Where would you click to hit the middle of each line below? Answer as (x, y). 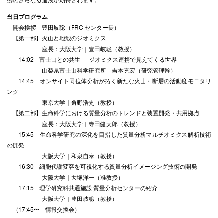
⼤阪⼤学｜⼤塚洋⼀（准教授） (65, 177)
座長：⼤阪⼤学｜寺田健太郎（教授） (74, 123)
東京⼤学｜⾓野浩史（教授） (62, 102)
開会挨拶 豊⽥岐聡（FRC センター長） (63, 27)
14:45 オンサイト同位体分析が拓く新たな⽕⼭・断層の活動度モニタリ (109, 80)
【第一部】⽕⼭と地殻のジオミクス (59, 37)
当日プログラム (27, 16)
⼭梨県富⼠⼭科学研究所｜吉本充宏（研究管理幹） (91, 70)
